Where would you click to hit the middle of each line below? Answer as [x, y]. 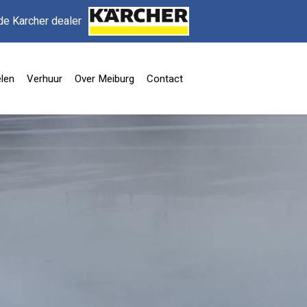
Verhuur [45, 79]
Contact [165, 79]
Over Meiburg [105, 79]
